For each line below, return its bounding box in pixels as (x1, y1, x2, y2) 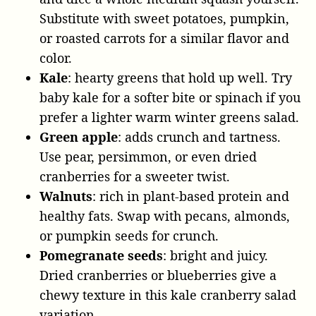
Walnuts (39, 187, 92, 205)
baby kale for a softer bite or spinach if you (39, 88, 300, 106)
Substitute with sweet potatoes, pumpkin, (39, 9, 289, 27)
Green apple (39, 128, 118, 145)
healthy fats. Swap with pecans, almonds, (39, 207, 290, 224)
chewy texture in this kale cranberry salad (39, 286, 296, 303)
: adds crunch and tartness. (118, 128, 281, 145)
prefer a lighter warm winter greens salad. (39, 108, 299, 126)
